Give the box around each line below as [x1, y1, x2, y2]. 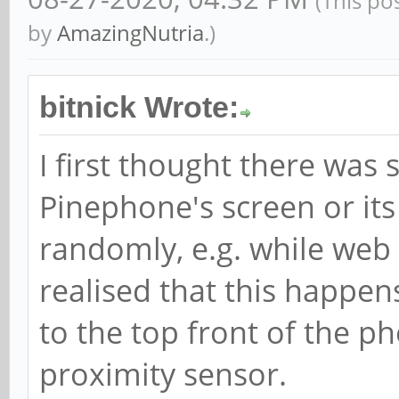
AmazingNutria [57, 18, 204, 48]
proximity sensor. [39, 354, 287, 395]
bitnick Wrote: [39, 91, 239, 125]
